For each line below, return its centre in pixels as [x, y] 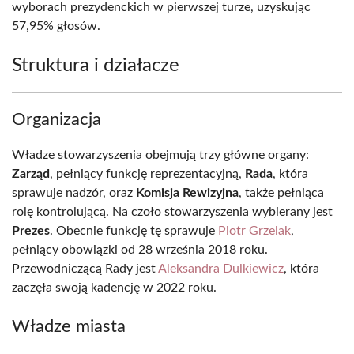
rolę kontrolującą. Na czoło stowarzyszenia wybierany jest [172, 212]
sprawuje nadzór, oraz [74, 193]
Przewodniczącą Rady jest [85, 269]
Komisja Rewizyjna [187, 193]
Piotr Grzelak [254, 231]
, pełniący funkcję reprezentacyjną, [147, 174]
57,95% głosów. [56, 26]
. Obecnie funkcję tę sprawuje [134, 231]
